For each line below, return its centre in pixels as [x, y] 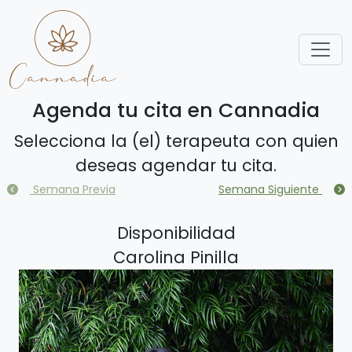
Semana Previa [73, 189]
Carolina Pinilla [176, 257]
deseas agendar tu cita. [176, 165]
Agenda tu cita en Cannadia [176, 110]
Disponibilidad [176, 233]
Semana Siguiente [270, 189]
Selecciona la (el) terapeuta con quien [176, 141]
